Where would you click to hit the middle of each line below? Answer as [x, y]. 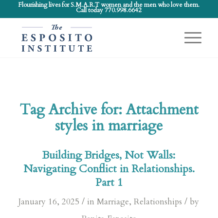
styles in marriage [109, 126]
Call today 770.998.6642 [109, 10]
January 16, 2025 [49, 202]
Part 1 [109, 182]
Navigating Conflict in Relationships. [109, 169]
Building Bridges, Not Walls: [109, 155]
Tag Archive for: [73, 110]
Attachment [162, 110]
